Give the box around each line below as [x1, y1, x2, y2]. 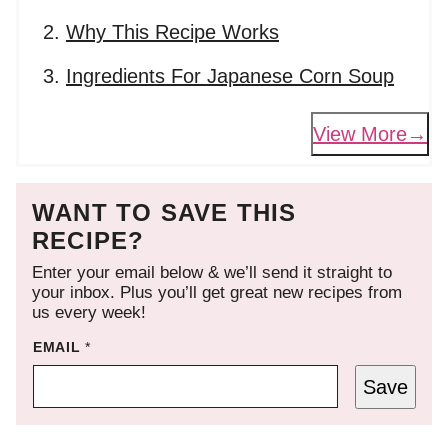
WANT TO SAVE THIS [32, 199, 297, 227]
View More [313, 122, 407, 145]
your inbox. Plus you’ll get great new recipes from [32, 283, 402, 303]
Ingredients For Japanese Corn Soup [66, 65, 394, 88]
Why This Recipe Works [66, 21, 279, 44]
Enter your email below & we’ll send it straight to [32, 263, 392, 283]
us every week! [32, 303, 146, 323]
